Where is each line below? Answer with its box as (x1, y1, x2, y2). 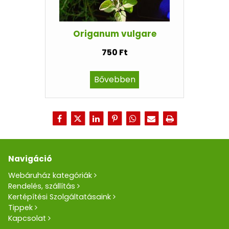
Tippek (8, 202, 33, 213)
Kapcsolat (8, 213, 47, 223)
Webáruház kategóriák (8, 170, 93, 180)
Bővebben (94, 73, 135, 85)
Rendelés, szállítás (8, 180, 76, 191)
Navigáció (8, 153, 53, 165)
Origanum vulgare (73, 27, 156, 40)
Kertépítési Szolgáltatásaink (8, 191, 111, 202)
